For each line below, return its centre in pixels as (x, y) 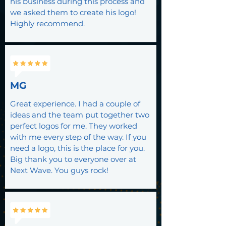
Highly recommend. (47, 23)
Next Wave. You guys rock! (59, 170)
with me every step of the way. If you (78, 137)
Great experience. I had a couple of (75, 104)
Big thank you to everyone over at (73, 159)
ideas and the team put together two (80, 115)
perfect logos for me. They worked (74, 126)
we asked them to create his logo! (73, 12)
